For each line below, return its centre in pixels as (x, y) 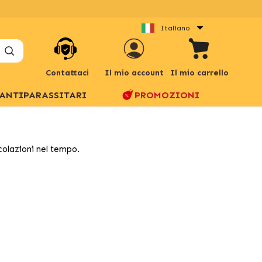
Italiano (175, 28)
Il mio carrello (199, 73)
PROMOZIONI (167, 95)
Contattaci (67, 73)
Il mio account (134, 73)
